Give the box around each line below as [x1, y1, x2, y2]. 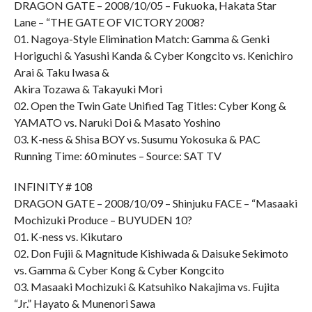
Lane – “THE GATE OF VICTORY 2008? [13, 15, 205, 29]
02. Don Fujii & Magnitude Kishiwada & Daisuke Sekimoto [13, 247, 288, 260]
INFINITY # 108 [13, 180, 93, 193]
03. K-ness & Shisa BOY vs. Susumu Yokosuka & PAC [13, 132, 260, 146]
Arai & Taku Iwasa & [13, 65, 109, 79]
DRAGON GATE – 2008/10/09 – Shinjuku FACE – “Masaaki [13, 196, 297, 210]
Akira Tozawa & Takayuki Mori [13, 82, 162, 95]
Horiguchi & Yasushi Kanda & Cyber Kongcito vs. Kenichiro [13, 49, 293, 62]
